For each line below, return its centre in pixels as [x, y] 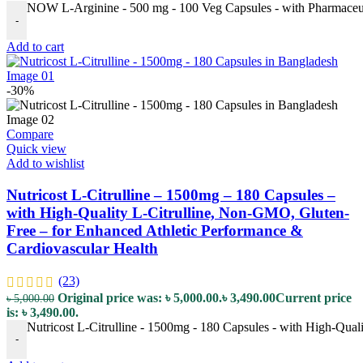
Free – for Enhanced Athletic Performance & [155, 231]
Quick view [36, 149]
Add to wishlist [45, 164]
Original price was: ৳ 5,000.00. [140, 297]
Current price [314, 297]
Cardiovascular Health [82, 249]
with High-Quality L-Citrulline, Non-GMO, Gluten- [178, 213]
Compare [30, 135]
